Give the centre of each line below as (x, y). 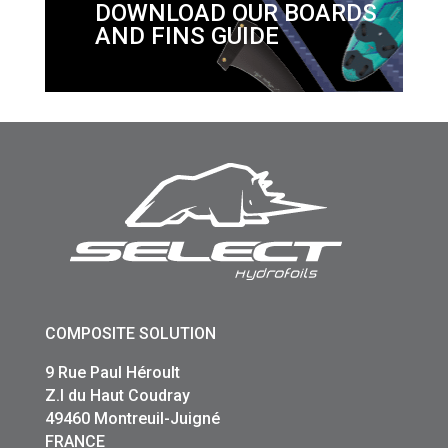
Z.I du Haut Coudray (117, 396)
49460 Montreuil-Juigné (132, 419)
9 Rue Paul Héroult (112, 373)
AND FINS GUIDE (186, 36)
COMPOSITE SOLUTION (130, 334)
